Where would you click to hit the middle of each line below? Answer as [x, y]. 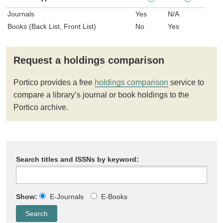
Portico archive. [41, 107]
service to [186, 82]
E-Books [114, 196]
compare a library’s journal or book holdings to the [101, 95]
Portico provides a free [54, 82]
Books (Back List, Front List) [52, 26]
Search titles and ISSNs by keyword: [77, 159]
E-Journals [66, 196]
